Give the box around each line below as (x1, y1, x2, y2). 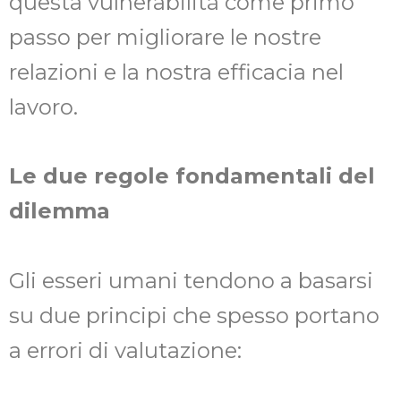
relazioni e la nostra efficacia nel (9, 58, 344, 85)
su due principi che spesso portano (9, 302, 380, 328)
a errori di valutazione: (9, 337, 242, 363)
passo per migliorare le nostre (9, 23, 321, 50)
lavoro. (9, 93, 78, 120)
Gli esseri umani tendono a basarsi (9, 267, 373, 294)
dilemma (9, 198, 110, 225)
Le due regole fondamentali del (9, 163, 375, 190)
